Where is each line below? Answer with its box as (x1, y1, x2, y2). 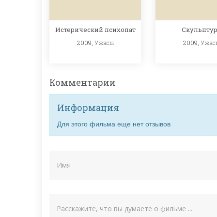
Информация (57, 101, 119, 113)
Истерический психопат (55, 25, 136, 34)
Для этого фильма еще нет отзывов (57, 118, 170, 128)
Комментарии (49, 76, 116, 88)
